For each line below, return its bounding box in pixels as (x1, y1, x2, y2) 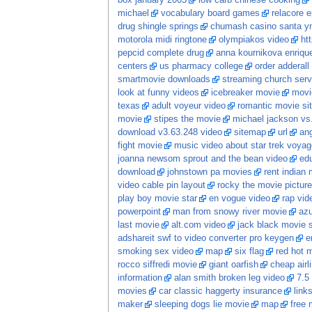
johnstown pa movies (166, 167, 252, 178)
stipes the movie (153, 114, 221, 125)
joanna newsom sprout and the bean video (117, 154, 288, 164)
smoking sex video (117, 247, 194, 257)
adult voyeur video (151, 101, 226, 111)
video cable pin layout (117, 180, 205, 191)
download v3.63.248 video (117, 127, 222, 138)
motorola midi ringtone (117, 35, 207, 45)
